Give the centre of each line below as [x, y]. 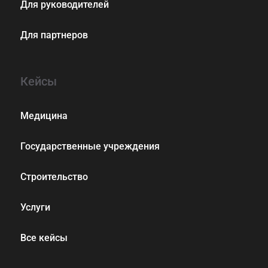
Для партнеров [54, 35]
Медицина [44, 116]
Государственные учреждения [90, 147]
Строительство [54, 177]
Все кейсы [44, 238]
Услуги [35, 208]
